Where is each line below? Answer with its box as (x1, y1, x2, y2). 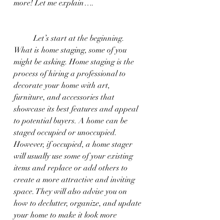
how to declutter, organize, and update (14, 198, 143, 208)
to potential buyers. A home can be (14, 115, 130, 126)
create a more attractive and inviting (14, 174, 137, 185)
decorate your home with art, (14, 80, 112, 90)
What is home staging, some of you (14, 45, 129, 55)
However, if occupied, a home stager (14, 139, 135, 149)
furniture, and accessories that (14, 92, 116, 102)
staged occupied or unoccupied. (14, 127, 119, 137)
